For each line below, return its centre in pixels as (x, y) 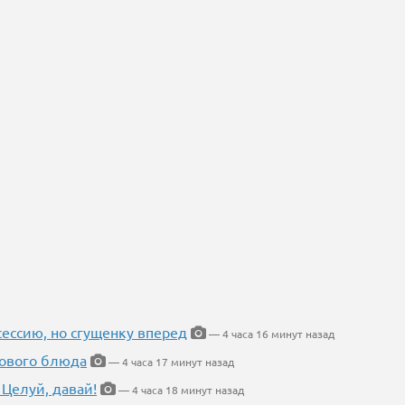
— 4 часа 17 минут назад (170, 362)
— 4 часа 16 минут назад (270, 334)
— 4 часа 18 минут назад (180, 390)
